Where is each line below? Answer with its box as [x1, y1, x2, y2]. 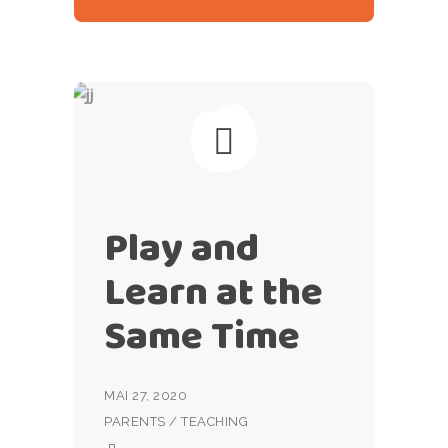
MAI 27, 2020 [104, 388, 188, 404]
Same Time [104, 306, 300, 365]
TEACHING [181, 414, 249, 430]
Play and [104, 218, 259, 277]
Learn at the [104, 262, 323, 321]
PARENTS [104, 414, 166, 430]
